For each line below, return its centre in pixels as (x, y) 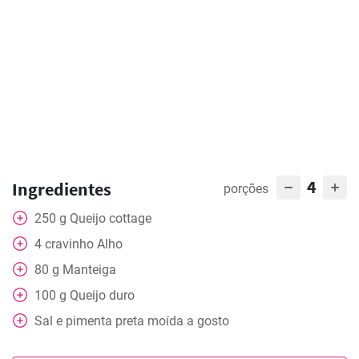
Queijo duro (102, 295)
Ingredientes (62, 189)
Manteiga (89, 270)
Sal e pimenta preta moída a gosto (132, 321)
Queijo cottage (111, 218)
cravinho (69, 244)
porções (246, 189)
